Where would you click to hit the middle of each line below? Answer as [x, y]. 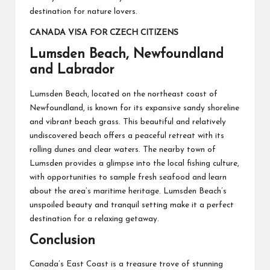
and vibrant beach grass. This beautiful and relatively [128, 122]
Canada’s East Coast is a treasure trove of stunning [126, 265]
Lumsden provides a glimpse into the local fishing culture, [134, 163]
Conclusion [62, 240]
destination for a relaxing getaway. [94, 219]
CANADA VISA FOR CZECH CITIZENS [104, 33]
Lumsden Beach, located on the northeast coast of [124, 94]
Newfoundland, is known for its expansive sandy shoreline [134, 108]
